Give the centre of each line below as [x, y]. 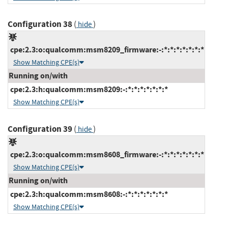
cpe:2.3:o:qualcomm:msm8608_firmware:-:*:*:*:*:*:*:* [106, 154]
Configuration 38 [40, 24]
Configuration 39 [40, 129]
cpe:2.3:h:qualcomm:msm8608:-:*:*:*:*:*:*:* [88, 194]
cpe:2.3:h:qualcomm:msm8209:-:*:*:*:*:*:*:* [88, 89]
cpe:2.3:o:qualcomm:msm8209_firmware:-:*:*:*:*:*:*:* [106, 49]
